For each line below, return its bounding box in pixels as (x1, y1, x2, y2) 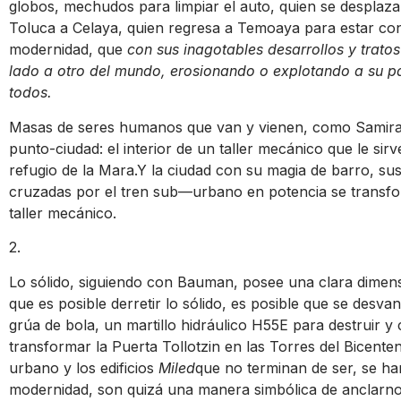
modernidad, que (9, 40, 127, 59)
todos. (9, 83, 52, 102)
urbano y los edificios (9, 358, 158, 377)
